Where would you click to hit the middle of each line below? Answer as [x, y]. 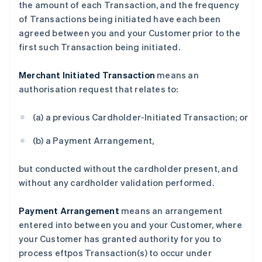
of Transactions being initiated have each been [120, 19]
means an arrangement [171, 211]
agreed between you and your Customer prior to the [130, 33]
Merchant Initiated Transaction [87, 75]
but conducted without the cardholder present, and [128, 168]
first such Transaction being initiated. [99, 47]
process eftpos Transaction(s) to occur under [115, 253]
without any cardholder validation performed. [116, 182]
